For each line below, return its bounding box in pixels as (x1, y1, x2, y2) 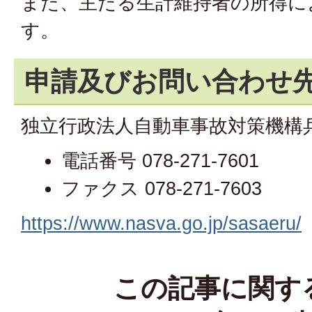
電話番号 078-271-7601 (61, 150, 260, 171)
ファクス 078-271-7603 (61, 178, 263, 199)
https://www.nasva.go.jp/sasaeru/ (21, 212, 302, 234)
